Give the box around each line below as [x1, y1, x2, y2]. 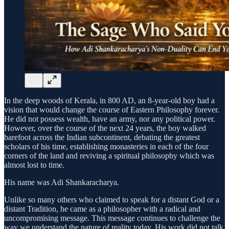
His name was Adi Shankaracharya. [4, 178, 119, 187]
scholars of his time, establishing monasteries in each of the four [4, 142, 209, 151]
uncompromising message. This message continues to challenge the [4, 214, 220, 223]
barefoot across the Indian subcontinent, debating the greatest [4, 133, 200, 142]
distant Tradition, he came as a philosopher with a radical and [4, 204, 200, 214]
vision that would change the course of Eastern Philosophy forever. [4, 105, 219, 114]
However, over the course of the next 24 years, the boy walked [4, 124, 206, 133]
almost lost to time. [4, 161, 64, 170]
